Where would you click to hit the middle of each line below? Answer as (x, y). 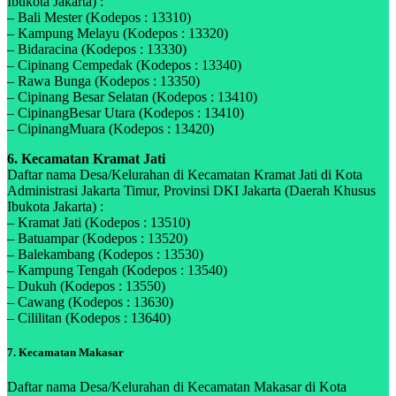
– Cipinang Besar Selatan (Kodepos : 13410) (132, 97)
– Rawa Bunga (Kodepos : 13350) (103, 81)
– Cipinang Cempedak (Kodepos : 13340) (124, 65)
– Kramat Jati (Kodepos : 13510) (99, 223)
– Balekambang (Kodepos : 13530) (105, 255)
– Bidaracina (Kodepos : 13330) (97, 49)
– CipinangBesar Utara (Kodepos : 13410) (126, 113)
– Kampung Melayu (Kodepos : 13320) (118, 34)
